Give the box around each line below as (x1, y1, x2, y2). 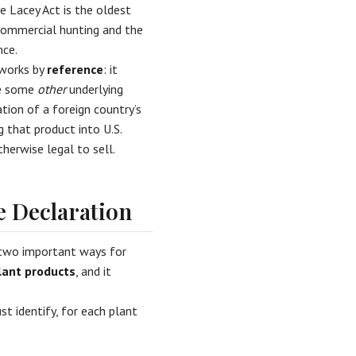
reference (47, 61, 103, 77)
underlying (66, 81, 123, 97)
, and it (75, 263, 111, 279)
